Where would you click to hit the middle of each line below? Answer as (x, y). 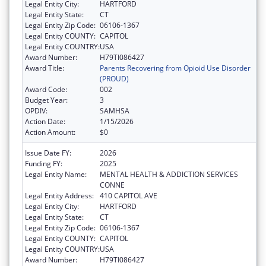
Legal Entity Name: (56, 175)
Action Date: (45, 122)
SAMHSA (115, 111)
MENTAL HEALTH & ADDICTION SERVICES (169, 175)
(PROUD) (114, 79)
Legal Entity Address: (59, 196)
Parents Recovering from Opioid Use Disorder (175, 68)
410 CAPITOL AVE (129, 196)
